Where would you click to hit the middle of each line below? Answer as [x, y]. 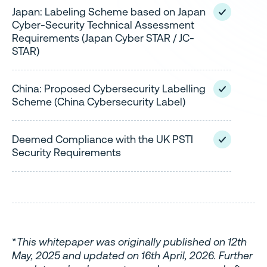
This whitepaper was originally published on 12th [132, 242]
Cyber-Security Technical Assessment [103, 24]
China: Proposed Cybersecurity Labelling [109, 88]
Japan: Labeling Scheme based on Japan [109, 11]
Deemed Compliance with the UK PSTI [103, 139]
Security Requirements [66, 152]
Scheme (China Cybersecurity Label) [99, 101]
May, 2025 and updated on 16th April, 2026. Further [132, 256]
